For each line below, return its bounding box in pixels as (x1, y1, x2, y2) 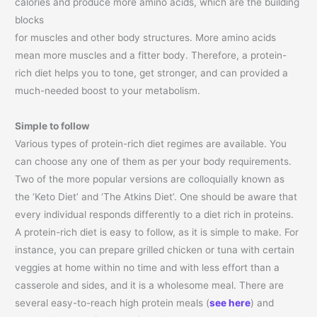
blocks (15, 14, 45, 26)
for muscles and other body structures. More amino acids (15, 32, 277, 44)
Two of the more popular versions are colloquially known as (15, 173, 285, 185)
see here (209, 297, 251, 309)
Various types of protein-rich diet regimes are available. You (15, 138, 287, 150)
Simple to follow (15, 120, 91, 132)
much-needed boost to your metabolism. (15, 85, 201, 97)
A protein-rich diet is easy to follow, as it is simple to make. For (15, 226, 299, 238)
